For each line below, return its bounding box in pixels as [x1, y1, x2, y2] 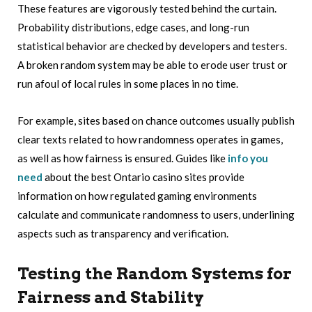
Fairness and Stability [17, 288, 204, 308]
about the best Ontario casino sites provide [42, 170, 244, 183]
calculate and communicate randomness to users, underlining [17, 208, 295, 221]
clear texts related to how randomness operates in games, [17, 132, 283, 146]
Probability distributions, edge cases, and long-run [17, 20, 249, 33]
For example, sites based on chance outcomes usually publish [17, 114, 295, 127]
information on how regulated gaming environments [17, 189, 257, 202]
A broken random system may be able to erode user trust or [17, 58, 288, 71]
